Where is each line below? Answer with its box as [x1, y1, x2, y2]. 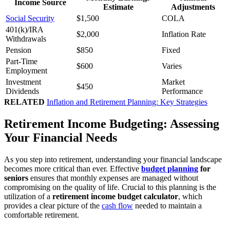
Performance [162, 87, 203, 96]
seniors [4, 174, 28, 183]
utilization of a [4, 192, 52, 201]
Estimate [103, 3, 133, 12]
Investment [6, 78, 41, 87]
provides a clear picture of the [4, 201, 102, 210]
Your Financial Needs [4, 131, 117, 145]
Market [162, 78, 185, 87]
